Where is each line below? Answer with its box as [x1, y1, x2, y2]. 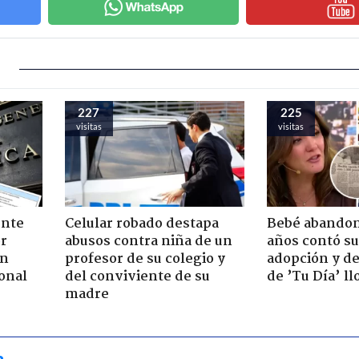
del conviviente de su [64, 265, 210, 288]
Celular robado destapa [64, 212, 219, 235]
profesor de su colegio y [64, 248, 225, 270]
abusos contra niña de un [64, 230, 232, 252]
